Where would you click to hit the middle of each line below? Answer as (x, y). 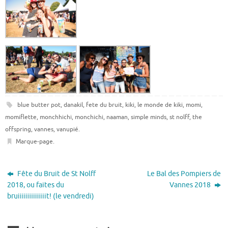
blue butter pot (39, 105)
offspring (18, 130)
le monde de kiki (160, 105)
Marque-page (34, 142)
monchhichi (56, 117)
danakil (73, 105)
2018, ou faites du (36, 185)
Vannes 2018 (191, 185)
